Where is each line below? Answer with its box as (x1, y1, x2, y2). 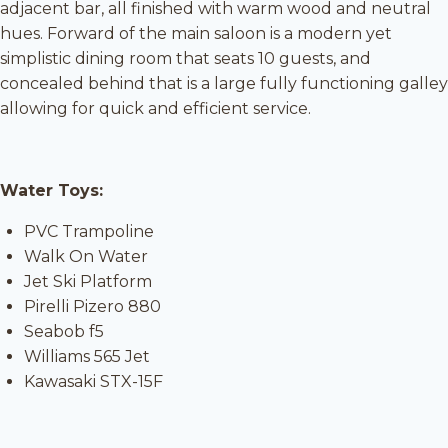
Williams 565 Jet (24, 347, 150, 366)
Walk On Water (24, 247, 148, 266)
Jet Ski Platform (24, 272, 152, 291)
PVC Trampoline (24, 222, 154, 241)
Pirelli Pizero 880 (24, 297, 161, 316)
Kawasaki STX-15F (24, 372, 163, 391)
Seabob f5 (24, 322, 104, 341)
